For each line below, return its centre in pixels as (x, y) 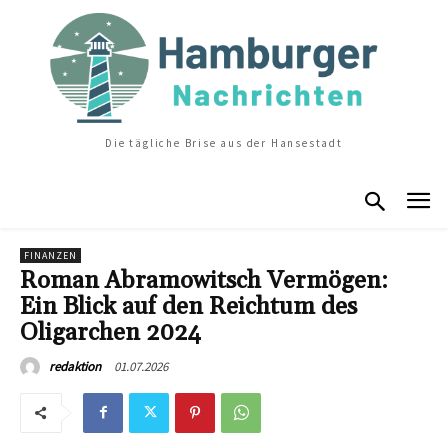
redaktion (75, 366)
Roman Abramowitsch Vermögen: (204, 280)
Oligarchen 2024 (110, 332)
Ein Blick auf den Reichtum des (188, 306)
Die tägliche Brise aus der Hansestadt (224, 143)
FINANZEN (50, 255)
